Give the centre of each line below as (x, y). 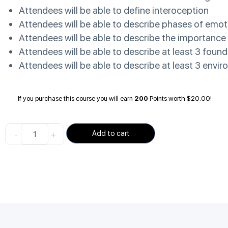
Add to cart (111, 133)
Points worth (167, 98)
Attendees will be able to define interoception (114, 10)
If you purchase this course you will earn (76, 98)
